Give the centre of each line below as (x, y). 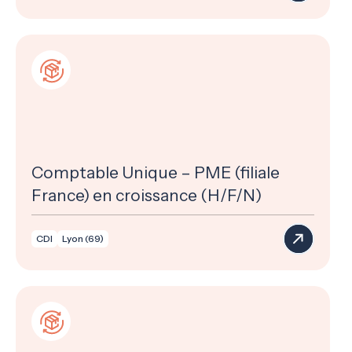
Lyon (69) (83, 238)
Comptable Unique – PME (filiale (156, 172)
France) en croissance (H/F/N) (147, 195)
